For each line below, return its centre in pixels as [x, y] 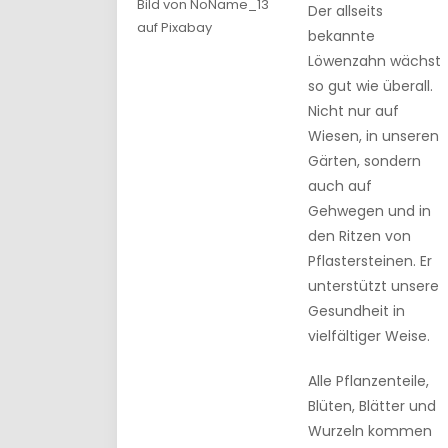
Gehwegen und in [369, 211]
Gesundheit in [356, 311]
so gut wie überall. [370, 86]
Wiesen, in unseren [373, 136]
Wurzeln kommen [370, 431]
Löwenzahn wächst [374, 61]
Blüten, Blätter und [372, 406]
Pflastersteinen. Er [370, 261]
